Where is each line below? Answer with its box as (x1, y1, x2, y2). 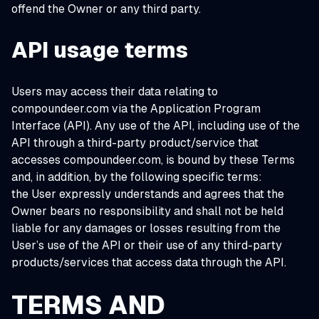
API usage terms (11, 38, 188, 63)
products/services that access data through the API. (11, 256, 286, 269)
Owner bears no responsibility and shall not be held (11, 204, 283, 218)
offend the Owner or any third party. (11, 2, 201, 16)
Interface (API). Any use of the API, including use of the (11, 119, 300, 132)
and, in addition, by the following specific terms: (11, 170, 262, 184)
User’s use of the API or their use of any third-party (11, 239, 282, 252)
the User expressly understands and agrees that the (11, 187, 284, 201)
